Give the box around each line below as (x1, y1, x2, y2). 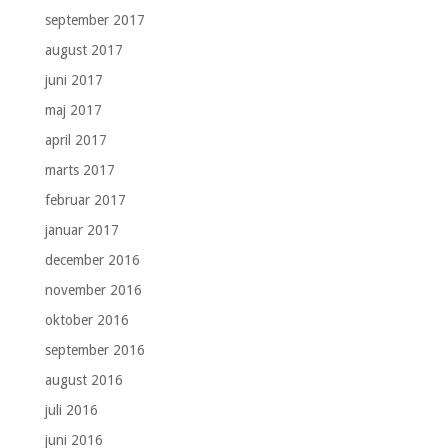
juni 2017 (44, 71, 103, 88)
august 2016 (44, 371, 123, 388)
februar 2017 (44, 191, 126, 208)
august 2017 (44, 41, 123, 58)
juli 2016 (44, 401, 98, 418)
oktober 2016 (44, 311, 129, 328)
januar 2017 (44, 221, 119, 238)
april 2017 (44, 131, 107, 148)
